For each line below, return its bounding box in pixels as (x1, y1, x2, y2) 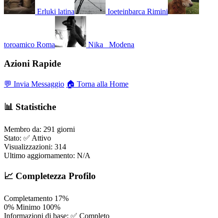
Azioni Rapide (4, 58, 61, 69)
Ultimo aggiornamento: (4, 151, 75, 160)
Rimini (147, 7, 168, 16)
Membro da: (4, 125, 41, 134)
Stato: (4, 134, 21, 143)
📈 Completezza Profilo (4, 170, 96, 181)
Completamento (4, 194, 53, 202)
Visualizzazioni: (4, 143, 53, 151)
